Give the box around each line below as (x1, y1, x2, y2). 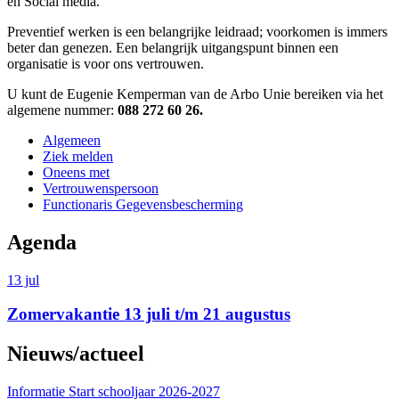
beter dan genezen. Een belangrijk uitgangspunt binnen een (7, 39, 338, 55)
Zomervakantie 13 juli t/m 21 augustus (7, 305, 290, 324)
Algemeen (43, 132, 101, 148)
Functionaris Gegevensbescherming (43, 196, 243, 212)
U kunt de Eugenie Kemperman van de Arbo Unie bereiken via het (7, 85, 383, 102)
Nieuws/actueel (7, 342, 144, 366)
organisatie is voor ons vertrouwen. (7, 55, 204, 71)
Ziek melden (43, 148, 113, 164)
